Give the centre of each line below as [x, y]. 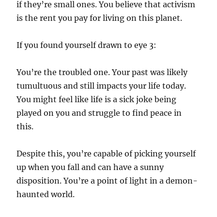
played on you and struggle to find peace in [99, 113]
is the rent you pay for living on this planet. [100, 18]
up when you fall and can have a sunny [90, 167]
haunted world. [46, 194]
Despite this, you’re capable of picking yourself [106, 153]
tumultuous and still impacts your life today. [101, 85]
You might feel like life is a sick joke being [97, 99]
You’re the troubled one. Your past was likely [102, 72]
